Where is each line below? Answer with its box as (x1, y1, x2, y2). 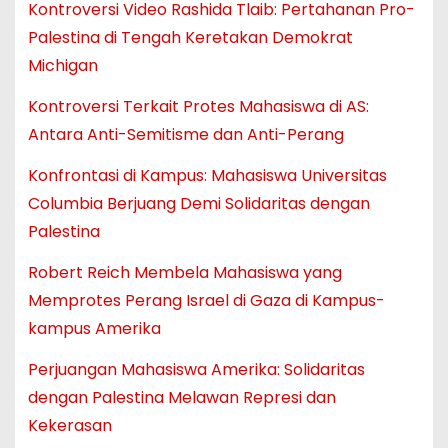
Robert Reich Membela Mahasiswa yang (27, 260, 342, 284)
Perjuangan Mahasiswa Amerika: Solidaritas (27, 357, 365, 381)
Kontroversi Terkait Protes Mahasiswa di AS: (27, 95, 369, 119)
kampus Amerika (27, 316, 161, 340)
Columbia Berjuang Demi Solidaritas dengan (27, 192, 370, 216)
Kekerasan (27, 413, 112, 437)
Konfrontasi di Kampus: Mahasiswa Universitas (27, 164, 387, 188)
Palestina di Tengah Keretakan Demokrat (27, 26, 353, 50)
